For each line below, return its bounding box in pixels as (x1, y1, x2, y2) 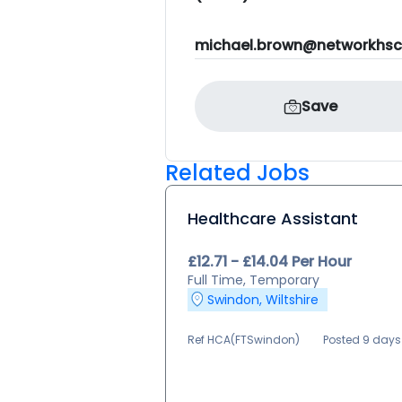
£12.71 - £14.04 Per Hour (188, 251, 352, 272)
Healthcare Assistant (188, 207, 358, 230)
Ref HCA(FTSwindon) (188, 332, 300, 347)
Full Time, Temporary (188, 271, 319, 289)
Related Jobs (165, 158, 310, 188)
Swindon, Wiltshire (207, 291, 319, 309)
